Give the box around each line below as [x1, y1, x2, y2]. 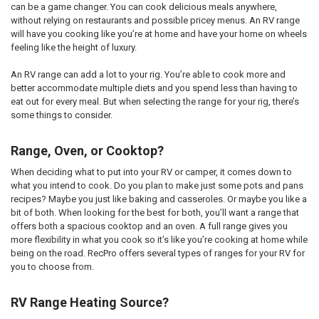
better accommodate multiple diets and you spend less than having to [10, 83, 298, 94]
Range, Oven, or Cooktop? [10, 142, 164, 158]
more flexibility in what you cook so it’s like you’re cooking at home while [10, 234, 308, 246]
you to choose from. [10, 261, 96, 273]
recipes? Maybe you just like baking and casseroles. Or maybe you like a [10, 194, 307, 205]
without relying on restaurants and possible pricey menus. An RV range [10, 14, 300, 26]
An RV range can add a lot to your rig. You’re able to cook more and [10, 69, 286, 80]
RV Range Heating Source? [10, 294, 169, 310]
